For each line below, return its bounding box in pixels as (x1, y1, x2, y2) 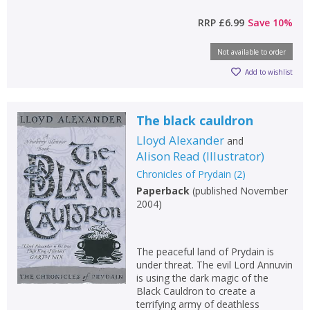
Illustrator (206, 147, 261, 164)
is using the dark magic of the (136, 271, 268, 284)
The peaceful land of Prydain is (136, 244, 274, 258)
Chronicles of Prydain (136, 167, 231, 181)
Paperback (136, 183, 190, 197)
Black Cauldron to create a (136, 284, 255, 298)
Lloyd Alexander (136, 131, 224, 148)
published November (194, 183, 288, 197)
